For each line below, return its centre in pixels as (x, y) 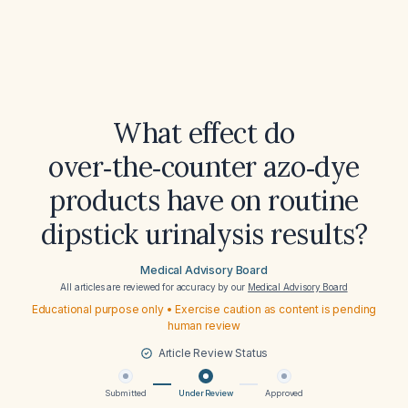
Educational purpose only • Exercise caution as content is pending (204, 309)
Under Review (206, 393)
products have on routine (204, 200)
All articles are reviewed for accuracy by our (154, 287)
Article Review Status (213, 353)
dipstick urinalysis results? (204, 234)
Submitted (125, 393)
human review (204, 326)
